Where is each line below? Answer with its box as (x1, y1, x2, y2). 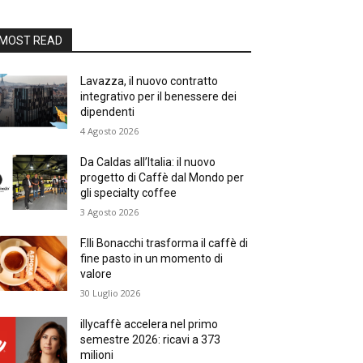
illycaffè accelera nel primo (80, 318, 219, 331)
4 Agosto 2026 (80, 125, 139, 137)
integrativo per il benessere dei (80, 90, 237, 103)
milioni (80, 348, 114, 361)
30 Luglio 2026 (80, 287, 141, 299)
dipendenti (80, 105, 135, 118)
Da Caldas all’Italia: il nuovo (80, 156, 216, 169)
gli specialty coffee (80, 186, 177, 199)
